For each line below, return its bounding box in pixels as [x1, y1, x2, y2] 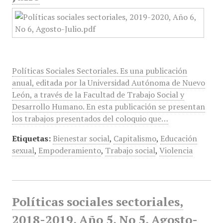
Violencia [159, 145, 193, 156]
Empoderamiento [38, 145, 101, 156]
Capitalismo [113, 133, 156, 144]
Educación [160, 133, 197, 144]
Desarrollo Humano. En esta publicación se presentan [11, 101, 205, 112]
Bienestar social [52, 133, 110, 144]
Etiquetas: [11, 133, 51, 144]
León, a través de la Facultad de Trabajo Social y [11, 89, 184, 100]
